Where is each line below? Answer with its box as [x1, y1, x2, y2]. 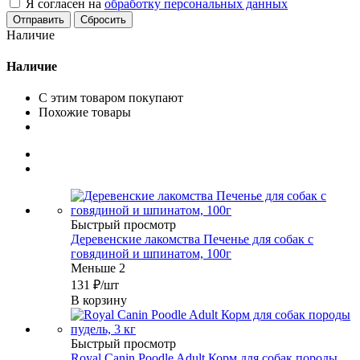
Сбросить [80, 13, 126, 26]
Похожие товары [39, 105, 131, 120]
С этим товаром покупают [39, 91, 183, 105]
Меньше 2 [71, 261, 125, 276]
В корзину [71, 293, 127, 308]
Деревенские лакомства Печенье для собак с [71, 232, 313, 247]
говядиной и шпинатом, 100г [71, 247, 231, 261]
